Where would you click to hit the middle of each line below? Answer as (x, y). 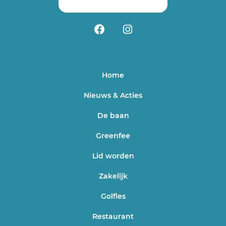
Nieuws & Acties (113, 96)
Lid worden (113, 156)
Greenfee (113, 136)
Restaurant (113, 217)
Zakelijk (113, 176)
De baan (113, 116)
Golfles (113, 196)
